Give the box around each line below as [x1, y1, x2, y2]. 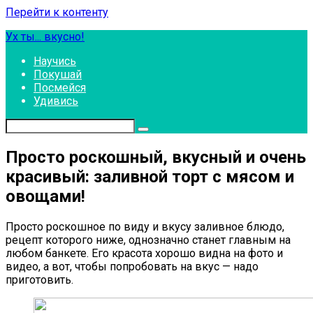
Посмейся [34, 81, 86, 94]
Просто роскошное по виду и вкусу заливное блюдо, [6, 219, 284, 233]
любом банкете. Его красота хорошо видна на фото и [6, 246, 283, 260]
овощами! [6, 186, 85, 206]
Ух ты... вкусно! [6, 30, 85, 43]
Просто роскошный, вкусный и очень [6, 147, 306, 167]
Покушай [34, 68, 82, 81]
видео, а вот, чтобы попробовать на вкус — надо [6, 259, 259, 273]
